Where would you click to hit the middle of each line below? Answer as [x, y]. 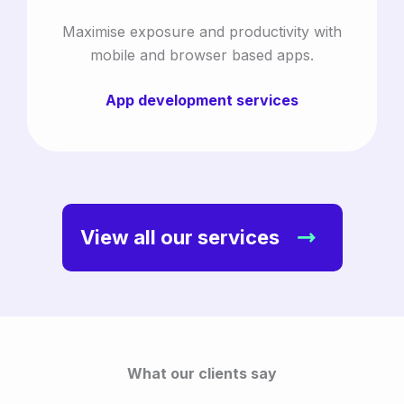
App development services [202, 100]
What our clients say [202, 373]
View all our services [179, 238]
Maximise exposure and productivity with [202, 31]
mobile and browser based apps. [202, 55]
